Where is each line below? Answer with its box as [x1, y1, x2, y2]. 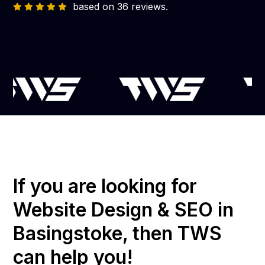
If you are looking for [13, 174, 198, 198]
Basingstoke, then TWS [13, 221, 222, 245]
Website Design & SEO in [13, 198, 234, 221]
